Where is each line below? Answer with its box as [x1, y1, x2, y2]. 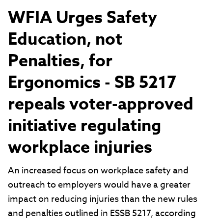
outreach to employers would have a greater [8, 178, 191, 192]
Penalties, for [8, 49, 112, 74]
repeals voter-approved [8, 92, 193, 117]
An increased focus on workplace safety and [8, 164, 189, 178]
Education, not [8, 27, 122, 53]
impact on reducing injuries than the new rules [8, 192, 197, 206]
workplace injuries [8, 136, 152, 161]
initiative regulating [8, 114, 161, 139]
